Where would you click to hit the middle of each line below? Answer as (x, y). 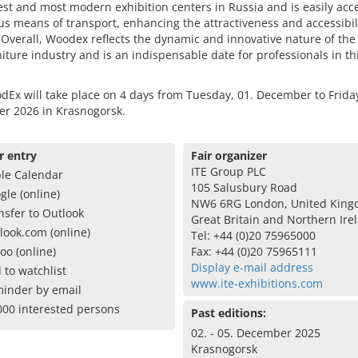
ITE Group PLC (228, 171)
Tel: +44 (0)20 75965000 (253, 235)
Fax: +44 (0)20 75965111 (254, 251)
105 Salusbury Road (244, 187)
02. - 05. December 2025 (255, 333)
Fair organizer (229, 155)
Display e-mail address (252, 267)
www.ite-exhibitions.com (257, 283)
